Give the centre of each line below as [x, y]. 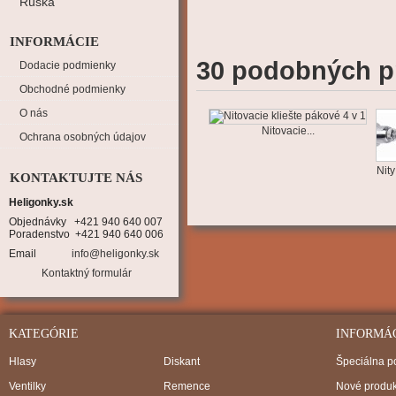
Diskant [182, 362]
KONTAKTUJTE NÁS [76, 178]
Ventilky [27, 386]
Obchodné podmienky [72, 89]
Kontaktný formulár [87, 273]
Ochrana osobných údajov [83, 137]
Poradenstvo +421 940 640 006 [86, 234]
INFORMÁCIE [54, 42]
